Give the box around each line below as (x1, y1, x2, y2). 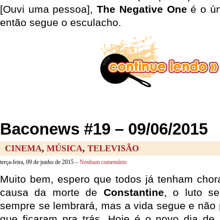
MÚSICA (47, 143, 82, 153)
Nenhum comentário (80, 159, 127, 165)
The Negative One (97, 3, 187, 15)
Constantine (103, 187, 164, 198)
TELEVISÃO (87, 143, 139, 153)
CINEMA (5, 143, 42, 153)
